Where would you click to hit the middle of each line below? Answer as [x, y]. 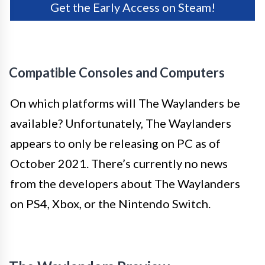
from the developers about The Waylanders [125, 183]
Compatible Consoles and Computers [117, 72]
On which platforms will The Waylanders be [125, 103]
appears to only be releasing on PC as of [115, 143]
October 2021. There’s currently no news [119, 163]
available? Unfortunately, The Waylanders [121, 123]
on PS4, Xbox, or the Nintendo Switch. [110, 203]
